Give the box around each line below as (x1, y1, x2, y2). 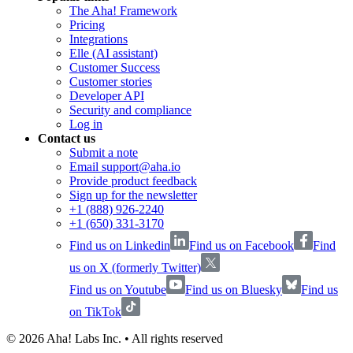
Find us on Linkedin (69, 239, 170, 253)
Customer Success (69, 61, 160, 75)
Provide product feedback (69, 174, 197, 188)
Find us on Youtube (69, 283, 166, 297)
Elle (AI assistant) (69, 46, 158, 61)
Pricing (69, 18, 105, 32)
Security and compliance (69, 103, 191, 117)
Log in (69, 117, 102, 132)
